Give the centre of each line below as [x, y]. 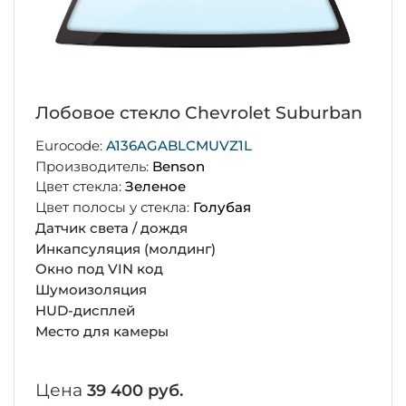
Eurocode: [70, 145]
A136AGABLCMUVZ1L [179, 145]
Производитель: [93, 166]
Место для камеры [101, 331]
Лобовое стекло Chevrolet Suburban [198, 112]
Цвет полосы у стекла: [114, 208]
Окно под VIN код [99, 269]
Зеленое [155, 187]
